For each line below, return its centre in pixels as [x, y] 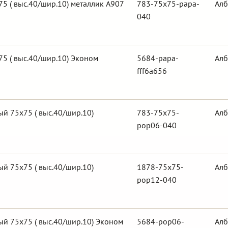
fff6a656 [152, 71]
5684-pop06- [161, 221]
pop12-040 [157, 180]
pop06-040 [157, 125]
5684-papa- [158, 58]
